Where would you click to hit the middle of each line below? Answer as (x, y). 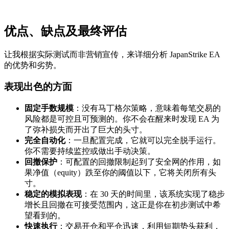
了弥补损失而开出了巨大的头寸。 (86, 130)
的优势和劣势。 (33, 65)
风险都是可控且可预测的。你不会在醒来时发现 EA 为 (122, 119)
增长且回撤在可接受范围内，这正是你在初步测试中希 (123, 205)
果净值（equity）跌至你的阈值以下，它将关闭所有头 (120, 173)
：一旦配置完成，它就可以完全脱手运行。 (143, 141)
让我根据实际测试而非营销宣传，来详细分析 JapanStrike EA (112, 54)
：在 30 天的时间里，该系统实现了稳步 (153, 194)
